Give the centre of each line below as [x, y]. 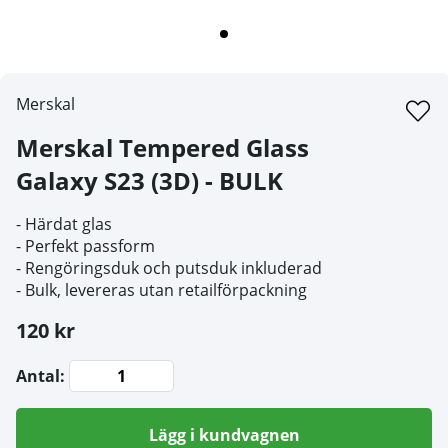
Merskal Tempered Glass [162, 148]
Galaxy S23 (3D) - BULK [149, 181]
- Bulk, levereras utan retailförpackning [161, 290]
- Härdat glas [64, 224]
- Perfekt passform [85, 246]
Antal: [40, 376]
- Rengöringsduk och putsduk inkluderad [169, 268]
